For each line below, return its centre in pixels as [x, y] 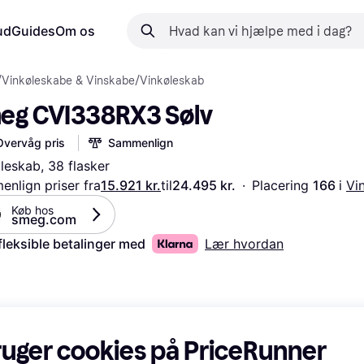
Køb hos [34, 210]
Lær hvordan [245, 244]
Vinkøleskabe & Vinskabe [68, 81]
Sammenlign [141, 143]
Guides [33, 31]
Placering [282, 185]
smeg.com [44, 219]
